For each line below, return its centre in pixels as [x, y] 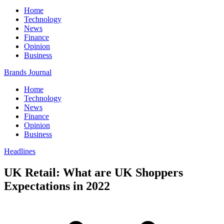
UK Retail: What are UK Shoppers [93, 172]
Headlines [20, 151]
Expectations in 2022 [57, 186]
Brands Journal [28, 72]
